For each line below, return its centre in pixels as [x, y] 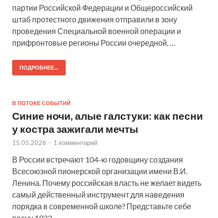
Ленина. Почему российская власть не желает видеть [107, 183]
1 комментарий [75, 143]
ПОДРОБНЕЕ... [39, 68]
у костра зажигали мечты [75, 129]
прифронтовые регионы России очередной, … [94, 43]
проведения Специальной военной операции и [97, 31]
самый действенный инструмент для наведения [98, 195]
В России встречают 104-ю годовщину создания [98, 160]
